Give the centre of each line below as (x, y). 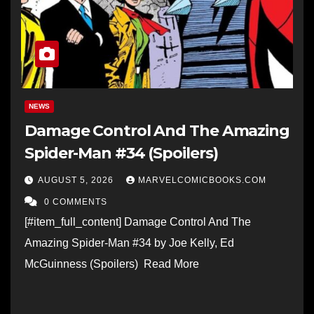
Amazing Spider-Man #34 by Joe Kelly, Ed (129, 243)
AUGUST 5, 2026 (77, 180)
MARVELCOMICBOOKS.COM (202, 180)
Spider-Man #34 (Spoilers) (121, 153)
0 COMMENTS (76, 202)
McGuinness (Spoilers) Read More (115, 264)
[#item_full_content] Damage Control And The (138, 221)
